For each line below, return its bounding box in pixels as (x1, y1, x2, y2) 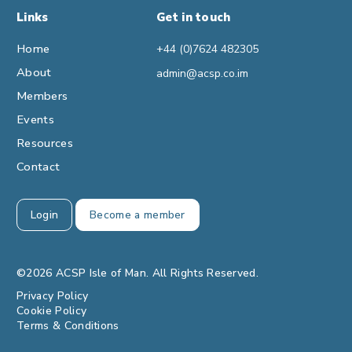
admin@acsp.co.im (156, 66, 248, 82)
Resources (16, 135, 73, 152)
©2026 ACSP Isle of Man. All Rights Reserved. (16, 265, 259, 280)
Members (16, 88, 68, 104)
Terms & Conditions (16, 317, 119, 333)
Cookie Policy (16, 302, 87, 318)
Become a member (90, 207, 185, 222)
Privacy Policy (16, 288, 89, 303)
